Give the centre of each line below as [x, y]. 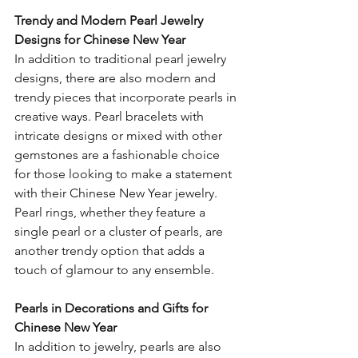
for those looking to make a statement [125, 174]
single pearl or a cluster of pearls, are [120, 232]
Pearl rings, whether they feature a [111, 213]
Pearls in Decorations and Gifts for [113, 308]
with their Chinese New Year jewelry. [117, 193]
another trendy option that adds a [111, 251]
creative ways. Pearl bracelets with [111, 117]
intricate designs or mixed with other [120, 136]
